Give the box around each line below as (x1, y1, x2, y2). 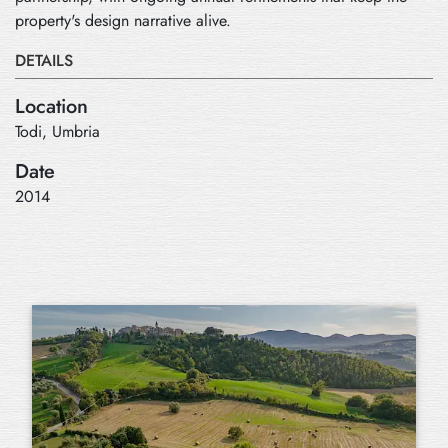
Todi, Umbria (15, 120, 100, 143)
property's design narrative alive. (15, 9, 231, 32)
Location (15, 92, 88, 121)
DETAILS (15, 49, 73, 72)
